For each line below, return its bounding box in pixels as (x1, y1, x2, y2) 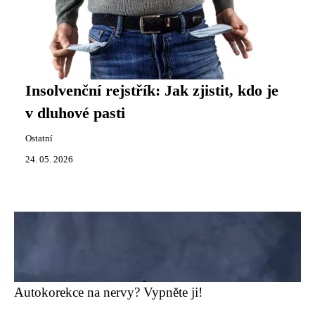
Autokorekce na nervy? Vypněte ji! (14, 284, 202, 300)
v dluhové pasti (25, 104, 125, 122)
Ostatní (25, 133, 53, 143)
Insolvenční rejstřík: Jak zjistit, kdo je (25, 82, 278, 99)
